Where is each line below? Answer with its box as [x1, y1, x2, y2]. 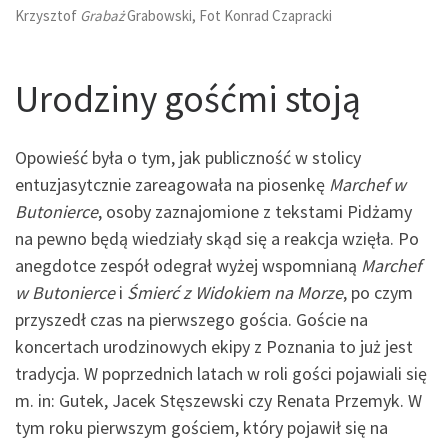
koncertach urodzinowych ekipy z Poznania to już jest [15, 335, 413, 359]
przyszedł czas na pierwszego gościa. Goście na [15, 308, 368, 332]
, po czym [343, 281, 413, 305]
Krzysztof [15, 6, 80, 26]
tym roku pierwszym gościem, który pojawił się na [15, 416, 388, 440]
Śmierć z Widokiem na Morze [127, 281, 343, 305]
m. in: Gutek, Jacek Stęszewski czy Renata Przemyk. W [15, 389, 422, 413]
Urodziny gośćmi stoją [15, 74, 361, 122]
